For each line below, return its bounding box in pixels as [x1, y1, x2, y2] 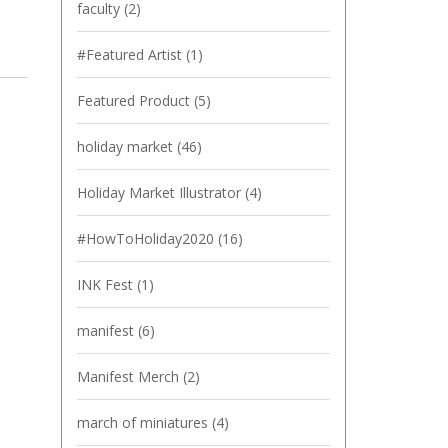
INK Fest [77, 275, 137, 294]
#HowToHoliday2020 [77, 229, 218, 248]
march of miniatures [77, 413, 212, 432]
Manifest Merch [77, 367, 183, 386]
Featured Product [77, 91, 194, 110]
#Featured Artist [77, 45, 186, 64]
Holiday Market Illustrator [77, 183, 245, 202]
